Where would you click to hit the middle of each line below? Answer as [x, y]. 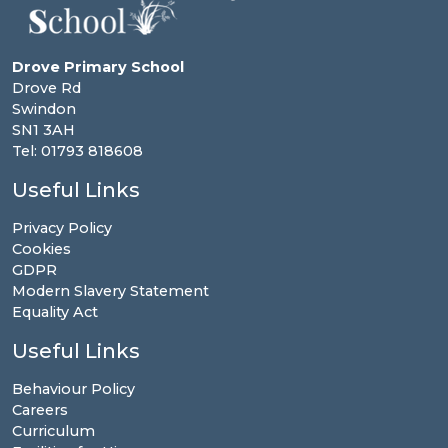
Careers [40, 409]
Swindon [44, 108]
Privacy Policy [62, 227]
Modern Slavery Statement [110, 290]
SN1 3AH [43, 129]
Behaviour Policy [73, 388]
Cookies [41, 248]
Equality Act [55, 311]
